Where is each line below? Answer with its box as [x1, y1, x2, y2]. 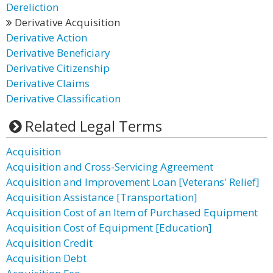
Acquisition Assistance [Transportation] [6, 190, 197, 204]
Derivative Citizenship [6, 61, 110, 75]
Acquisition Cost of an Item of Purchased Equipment [6, 205, 258, 219]
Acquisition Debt [6, 251, 87, 265]
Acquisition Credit [6, 236, 93, 250]
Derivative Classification [6, 91, 121, 105]
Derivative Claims [6, 76, 90, 90]
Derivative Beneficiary [6, 46, 110, 60]
